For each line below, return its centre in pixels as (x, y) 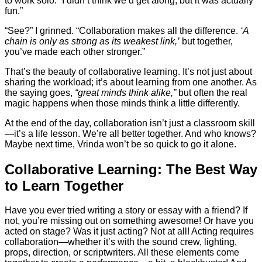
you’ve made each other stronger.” (75, 51)
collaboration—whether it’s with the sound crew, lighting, (121, 242)
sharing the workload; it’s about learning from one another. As (131, 82)
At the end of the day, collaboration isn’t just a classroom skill (130, 123)
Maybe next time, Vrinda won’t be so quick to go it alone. (120, 144)
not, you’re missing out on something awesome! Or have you (129, 221)
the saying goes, (40, 92)
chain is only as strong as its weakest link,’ (92, 41)
